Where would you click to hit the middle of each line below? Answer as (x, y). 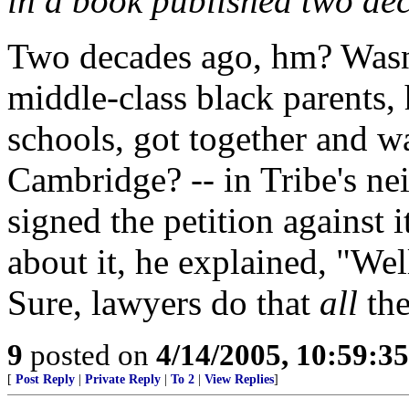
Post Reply (45, 379)
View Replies (239, 379)
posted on (89, 355)
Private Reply (123, 379)
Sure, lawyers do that (163, 303)
